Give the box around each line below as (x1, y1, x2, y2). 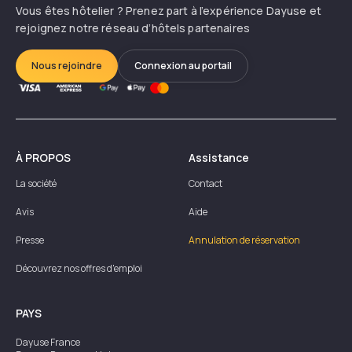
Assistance (189, 149, 249, 165)
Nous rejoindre (31, 58, 102, 72)
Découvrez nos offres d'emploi (16, 261, 142, 275)
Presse (16, 233, 44, 247)
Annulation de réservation (189, 233, 300, 247)
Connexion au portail (134, 58, 232, 72)
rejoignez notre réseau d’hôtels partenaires (16, 20, 251, 35)
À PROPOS (16, 149, 71, 165)
